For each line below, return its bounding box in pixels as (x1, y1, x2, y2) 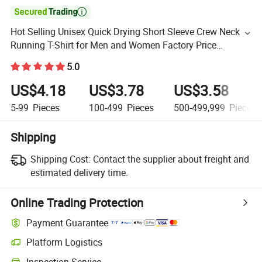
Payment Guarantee (26, 216, 109, 229)
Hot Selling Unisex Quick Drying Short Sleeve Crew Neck (11, 25, 240, 39)
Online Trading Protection (11, 195, 144, 211)
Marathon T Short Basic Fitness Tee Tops (11, 52, 181, 65)
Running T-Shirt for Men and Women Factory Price (11, 39, 217, 52)
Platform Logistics (26, 236, 103, 249)
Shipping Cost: (30, 153, 91, 166)
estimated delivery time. (30, 166, 128, 180)
